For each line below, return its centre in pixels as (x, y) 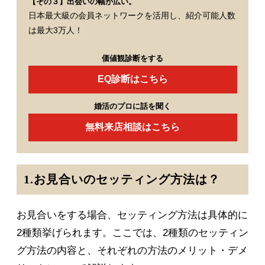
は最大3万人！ (55, 30)
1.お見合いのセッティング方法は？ (122, 180)
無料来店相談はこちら (132, 127)
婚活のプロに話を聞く (132, 106)
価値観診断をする (132, 58)
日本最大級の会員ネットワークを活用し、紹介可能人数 (132, 15)
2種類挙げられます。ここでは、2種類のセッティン (132, 233)
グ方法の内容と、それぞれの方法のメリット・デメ (132, 251)
